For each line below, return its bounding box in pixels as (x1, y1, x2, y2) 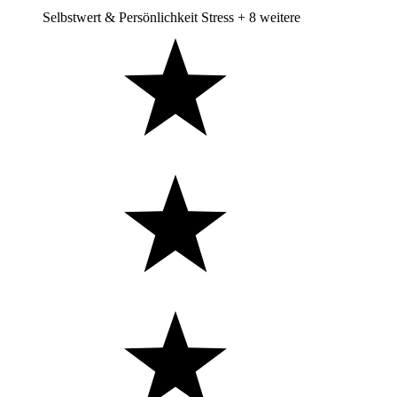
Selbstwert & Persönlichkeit (43, 9, 198, 25)
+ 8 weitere (237, 9, 300, 25)
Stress (201, 9, 234, 25)
